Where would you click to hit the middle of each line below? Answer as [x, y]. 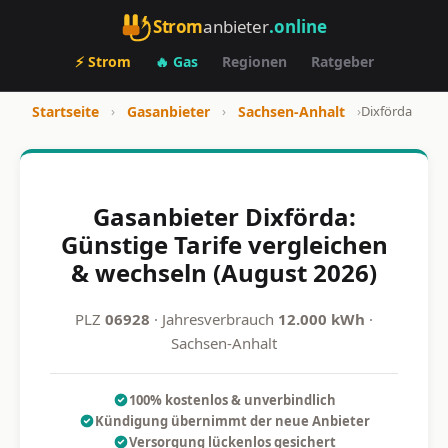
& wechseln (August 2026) [224, 272]
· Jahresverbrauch [214, 318]
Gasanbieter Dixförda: [224, 216]
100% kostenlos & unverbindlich [232, 399]
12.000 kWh [321, 318]
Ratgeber [342, 61]
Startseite [65, 111]
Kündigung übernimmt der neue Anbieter [232, 420]
